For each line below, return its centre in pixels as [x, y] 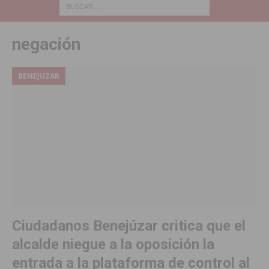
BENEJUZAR [39, 76]
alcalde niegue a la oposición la [113, 245]
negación [46, 44]
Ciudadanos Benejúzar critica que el [129, 226]
